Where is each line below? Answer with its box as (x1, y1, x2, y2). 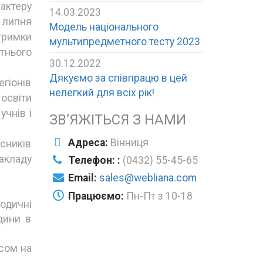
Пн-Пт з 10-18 (126, 190, 193, 202)
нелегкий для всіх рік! (49, 86, 154, 99)
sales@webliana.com (99, 171, 197, 184)
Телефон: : (68, 154, 120, 166)
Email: (68, 171, 97, 184)
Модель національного (49, 21, 159, 33)
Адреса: (68, 136, 108, 149)
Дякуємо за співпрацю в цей (49, 72, 187, 84)
